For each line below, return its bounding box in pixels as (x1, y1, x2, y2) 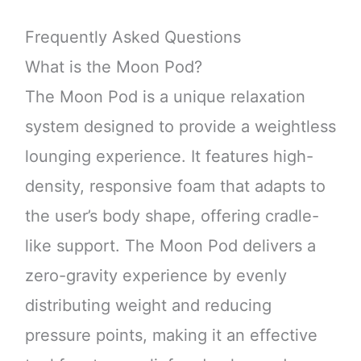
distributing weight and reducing (24, 296, 272, 316)
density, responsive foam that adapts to (24, 176, 326, 197)
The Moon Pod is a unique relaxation (24, 87, 305, 107)
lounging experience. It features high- (24, 147, 313, 167)
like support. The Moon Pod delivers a (24, 236, 316, 256)
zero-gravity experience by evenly (24, 266, 287, 286)
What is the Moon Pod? (24, 57, 202, 77)
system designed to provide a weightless (24, 117, 336, 137)
